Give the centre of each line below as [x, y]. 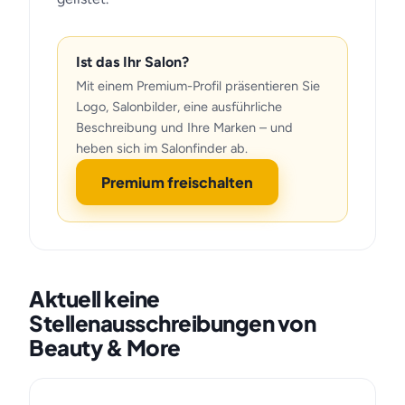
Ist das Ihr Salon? [132, 62]
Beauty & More [105, 347]
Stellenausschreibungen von [173, 323]
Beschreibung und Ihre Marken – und [184, 127]
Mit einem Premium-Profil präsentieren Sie [198, 86]
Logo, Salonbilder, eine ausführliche [179, 107]
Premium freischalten [177, 182]
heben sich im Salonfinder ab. [162, 148]
